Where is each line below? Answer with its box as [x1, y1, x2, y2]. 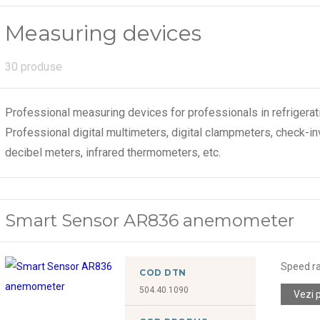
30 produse [5, 59, 63, 74]
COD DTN [139, 266, 186, 278]
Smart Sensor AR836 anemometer [5, 209, 295, 231]
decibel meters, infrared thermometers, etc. [5, 145, 221, 159]
